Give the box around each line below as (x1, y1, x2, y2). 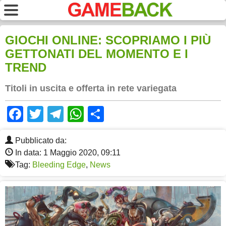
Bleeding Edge (32, 160, 86, 169)
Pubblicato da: (13, 136, 67, 145)
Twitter (43, 105, 91, 124)
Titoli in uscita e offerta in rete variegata (5, 83, 177, 94)
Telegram (64, 105, 131, 124)
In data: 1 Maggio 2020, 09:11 (13, 148, 121, 157)
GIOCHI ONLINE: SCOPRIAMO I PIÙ (5, 33, 211, 47)
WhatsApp (84, 105, 158, 124)
